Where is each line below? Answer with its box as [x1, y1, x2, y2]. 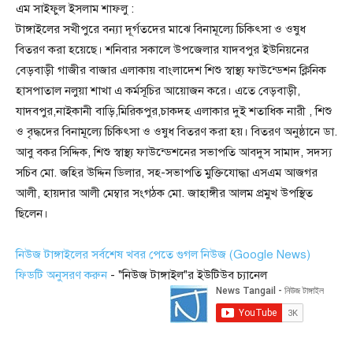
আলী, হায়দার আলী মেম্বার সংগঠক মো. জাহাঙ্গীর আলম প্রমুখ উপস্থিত [16, 186, 313, 201]
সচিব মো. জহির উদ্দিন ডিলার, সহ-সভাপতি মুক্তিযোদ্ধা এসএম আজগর [16, 165, 318, 180]
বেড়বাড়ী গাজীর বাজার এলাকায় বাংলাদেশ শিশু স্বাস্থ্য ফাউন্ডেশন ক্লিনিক [16, 63, 326, 78]
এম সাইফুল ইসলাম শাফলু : [16, 2, 134, 17]
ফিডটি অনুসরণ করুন [16, 268, 107, 283]
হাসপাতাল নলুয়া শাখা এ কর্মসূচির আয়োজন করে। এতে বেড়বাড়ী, [16, 84, 300, 98]
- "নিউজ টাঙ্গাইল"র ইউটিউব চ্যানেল [107, 268, 267, 283]
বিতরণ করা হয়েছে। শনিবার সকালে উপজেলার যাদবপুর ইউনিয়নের [16, 43, 309, 58]
